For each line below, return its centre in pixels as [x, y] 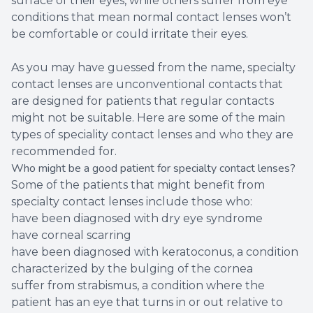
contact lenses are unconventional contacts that [147, 85]
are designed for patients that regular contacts [143, 101]
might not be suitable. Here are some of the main [148, 118]
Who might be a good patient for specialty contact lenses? [153, 169]
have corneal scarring [71, 235]
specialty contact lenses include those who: [132, 202]
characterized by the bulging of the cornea [132, 269]
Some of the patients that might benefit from [138, 185]
